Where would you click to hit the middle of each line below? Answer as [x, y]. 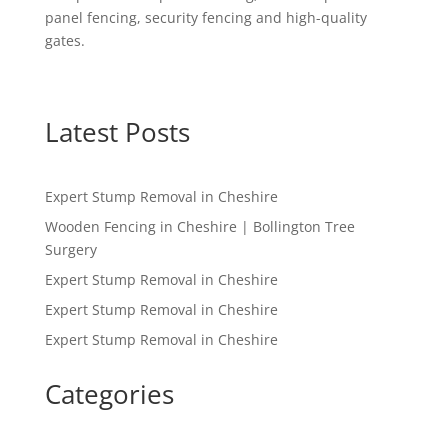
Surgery [70, 249]
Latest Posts [117, 132]
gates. [64, 40]
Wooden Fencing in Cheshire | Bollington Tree [199, 226]
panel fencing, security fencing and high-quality [205, 17]
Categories [109, 394]
